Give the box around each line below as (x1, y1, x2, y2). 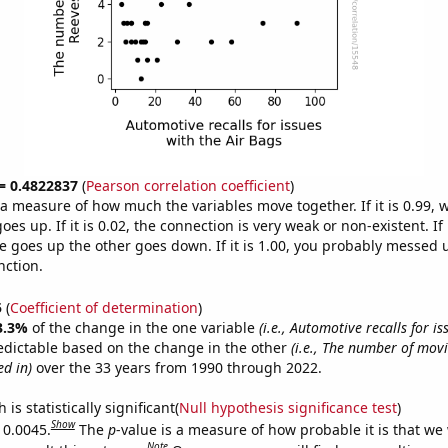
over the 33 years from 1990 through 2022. (31, 357, 322, 377)
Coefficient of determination (9, 297, 198, 317)
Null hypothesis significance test (178, 397, 397, 417)
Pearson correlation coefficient (85, 176, 290, 195)
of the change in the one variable (31, 317, 259, 337)
